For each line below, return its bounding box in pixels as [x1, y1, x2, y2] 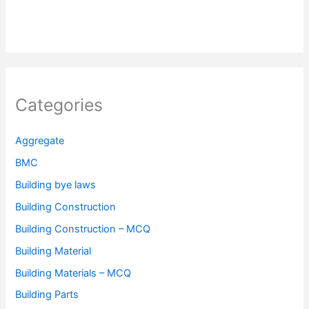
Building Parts [15, 288, 79, 301]
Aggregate [15, 134, 65, 147]
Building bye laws [15, 178, 97, 191]
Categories [15, 94, 103, 115]
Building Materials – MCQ [15, 266, 132, 279]
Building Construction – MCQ [15, 222, 151, 235]
